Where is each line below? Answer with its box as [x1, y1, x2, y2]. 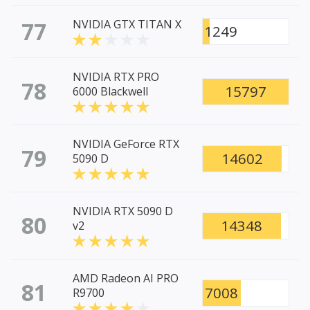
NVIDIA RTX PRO [73, 69, 159, 85]
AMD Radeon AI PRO [73, 271, 179, 286]
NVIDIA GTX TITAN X [73, 17, 181, 33]
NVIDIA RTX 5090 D [73, 203, 173, 219]
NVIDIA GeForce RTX [73, 136, 179, 152]
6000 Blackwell [73, 84, 148, 100]
